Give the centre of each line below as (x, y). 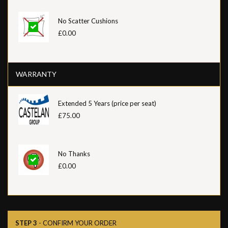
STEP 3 (26, 223)
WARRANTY (36, 74)
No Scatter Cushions (88, 21)
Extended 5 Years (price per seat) (107, 103)
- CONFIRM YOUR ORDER (77, 223)
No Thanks (74, 153)
